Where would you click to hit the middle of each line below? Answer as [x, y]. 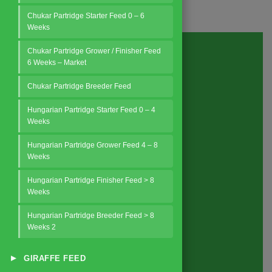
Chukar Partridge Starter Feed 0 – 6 [86, 16]
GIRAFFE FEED [53, 258]
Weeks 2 [42, 227]
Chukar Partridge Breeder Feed [79, 86]
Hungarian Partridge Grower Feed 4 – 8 [93, 145]
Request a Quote [136, 73]
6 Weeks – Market [57, 63]
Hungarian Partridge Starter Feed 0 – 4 [91, 110]
